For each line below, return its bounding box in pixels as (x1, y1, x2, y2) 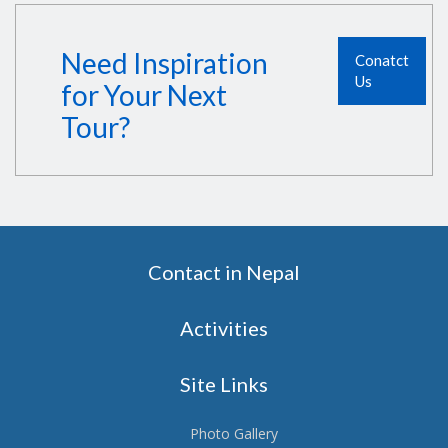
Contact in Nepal (148, 260, 300, 285)
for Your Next (61, 78, 227, 113)
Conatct (355, 51, 410, 70)
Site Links (180, 372, 268, 397)
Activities (180, 316, 268, 341)
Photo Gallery (190, 424, 278, 444)
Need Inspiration (61, 46, 268, 81)
